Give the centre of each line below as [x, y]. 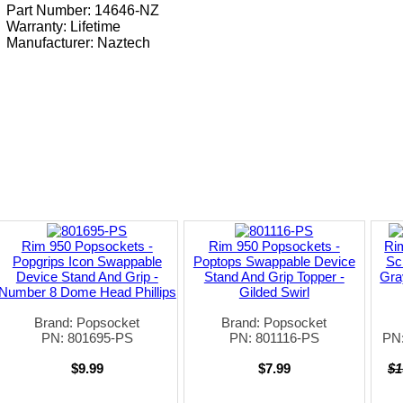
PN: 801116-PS [274, 337]
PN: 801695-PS [87, 337]
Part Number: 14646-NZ [83, 10]
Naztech [124, 42]
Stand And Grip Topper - [274, 276]
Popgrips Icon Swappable [87, 261]
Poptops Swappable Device [274, 261]
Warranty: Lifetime [63, 26]
